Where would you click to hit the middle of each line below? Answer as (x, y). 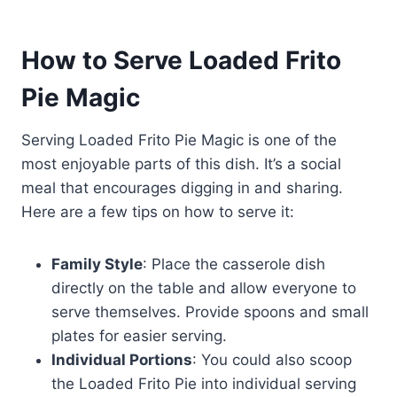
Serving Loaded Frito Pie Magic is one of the (179, 140)
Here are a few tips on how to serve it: (158, 212)
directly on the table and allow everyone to (204, 288)
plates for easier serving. (139, 336)
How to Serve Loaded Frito (181, 61)
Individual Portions (122, 360)
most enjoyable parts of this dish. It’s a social (181, 164)
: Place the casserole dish (234, 265)
